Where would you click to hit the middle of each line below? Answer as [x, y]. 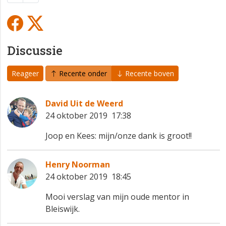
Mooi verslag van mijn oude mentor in [117, 197]
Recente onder [82, 74]
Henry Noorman [78, 165]
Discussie [35, 50]
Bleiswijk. [64, 209]
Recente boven [149, 74]
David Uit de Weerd [84, 104]
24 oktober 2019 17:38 [88, 116]
